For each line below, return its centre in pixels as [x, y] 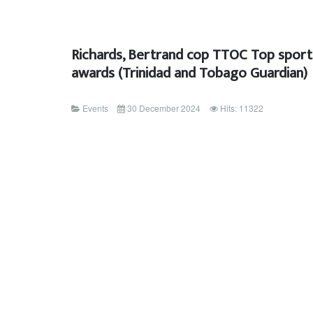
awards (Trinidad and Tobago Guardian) [189, 73]
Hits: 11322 [242, 108]
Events [95, 108]
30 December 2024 [164, 108]
